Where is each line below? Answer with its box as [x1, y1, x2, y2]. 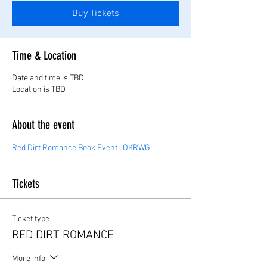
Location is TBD [12, 84, 66, 95]
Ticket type [12, 213, 49, 224]
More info [12, 253, 45, 264]
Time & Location [12, 48, 76, 63]
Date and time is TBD [12, 73, 84, 83]
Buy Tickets [72, 7, 119, 20]
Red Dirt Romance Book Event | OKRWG [12, 142, 150, 153]
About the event [12, 117, 74, 132]
